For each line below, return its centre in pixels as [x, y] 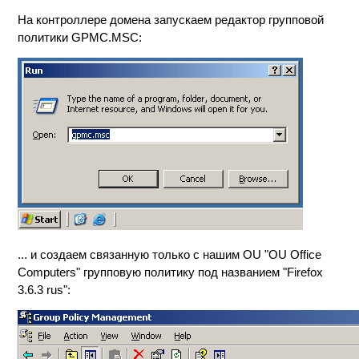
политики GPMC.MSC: [80, 37]
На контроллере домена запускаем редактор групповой [171, 20]
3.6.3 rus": [44, 290]
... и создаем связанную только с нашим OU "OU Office [170, 254]
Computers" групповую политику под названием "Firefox [171, 272]
